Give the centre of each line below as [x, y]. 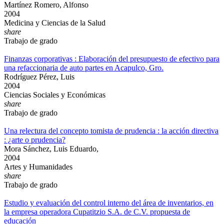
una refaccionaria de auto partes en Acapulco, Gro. [84, 68]
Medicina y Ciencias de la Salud [55, 23]
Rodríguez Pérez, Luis [39, 77]
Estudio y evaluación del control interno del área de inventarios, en [109, 203]
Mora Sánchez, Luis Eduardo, [51, 149]
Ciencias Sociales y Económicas [55, 95]
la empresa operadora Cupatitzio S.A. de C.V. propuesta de [97, 212]
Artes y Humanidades [38, 167]
